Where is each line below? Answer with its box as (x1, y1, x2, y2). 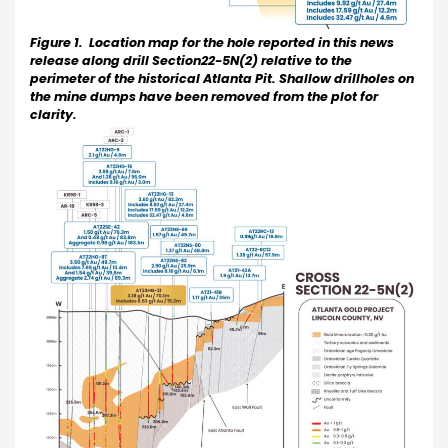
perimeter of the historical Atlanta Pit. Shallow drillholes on (30, 69, 414, 87)
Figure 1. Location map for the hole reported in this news (30, 33, 394, 51)
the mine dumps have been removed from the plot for (30, 87, 378, 105)
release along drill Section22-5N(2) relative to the (30, 51, 352, 69)
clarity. (30, 105, 80, 123)
